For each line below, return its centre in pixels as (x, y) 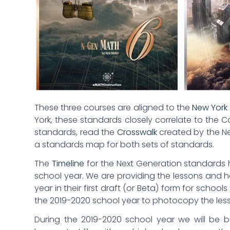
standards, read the (76, 132)
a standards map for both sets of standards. (124, 145)
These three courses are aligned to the (112, 108)
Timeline (68, 164)
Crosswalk (137, 132)
